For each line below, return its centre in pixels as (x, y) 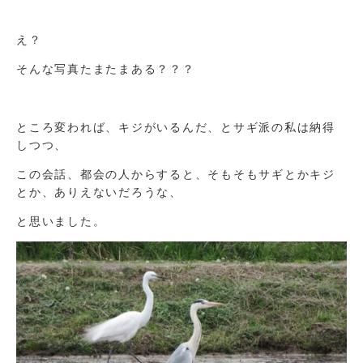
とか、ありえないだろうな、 (99, 192)
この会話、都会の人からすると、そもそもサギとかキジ (176, 174)
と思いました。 (61, 221)
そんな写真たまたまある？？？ (106, 68)
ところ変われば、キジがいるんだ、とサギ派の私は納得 (176, 127)
